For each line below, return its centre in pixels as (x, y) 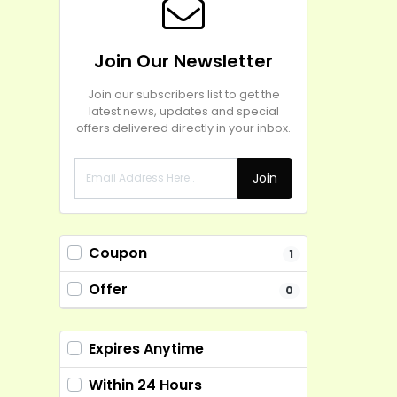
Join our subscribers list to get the (183, 94)
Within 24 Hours (145, 385)
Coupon (118, 253)
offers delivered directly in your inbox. (183, 128)
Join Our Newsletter (183, 61)
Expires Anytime (146, 349)
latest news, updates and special (183, 111)
